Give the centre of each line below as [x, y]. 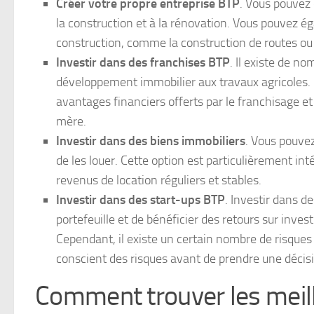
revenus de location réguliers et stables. [159, 180]
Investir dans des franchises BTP [143, 63]
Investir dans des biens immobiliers [151, 141]
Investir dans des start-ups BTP [141, 200]
